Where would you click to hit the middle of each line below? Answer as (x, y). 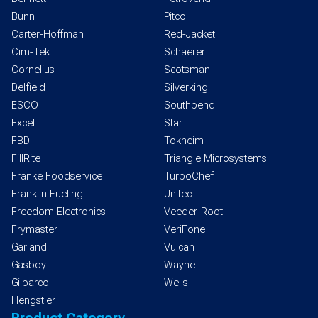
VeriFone (184, 230)
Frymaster (34, 230)
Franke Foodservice (57, 177)
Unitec (177, 194)
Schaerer (184, 53)
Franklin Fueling (47, 194)
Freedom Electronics (59, 212)
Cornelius (33, 70)
